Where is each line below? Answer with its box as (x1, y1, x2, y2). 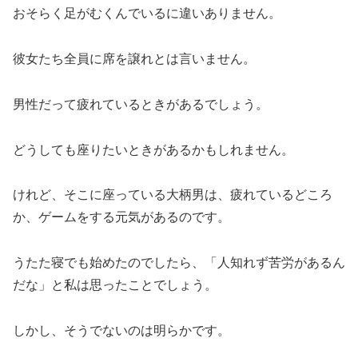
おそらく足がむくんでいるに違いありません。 (13, 6, 281, 21)
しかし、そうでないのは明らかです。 (13, 323, 230, 337)
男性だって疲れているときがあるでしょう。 (13, 97, 268, 111)
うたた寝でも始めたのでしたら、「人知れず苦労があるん (13, 256, 345, 270)
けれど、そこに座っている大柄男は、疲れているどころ (13, 188, 332, 202)
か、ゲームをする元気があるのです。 (13, 210, 230, 225)
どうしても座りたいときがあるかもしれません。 (13, 142, 294, 157)
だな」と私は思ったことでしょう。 (13, 278, 217, 292)
